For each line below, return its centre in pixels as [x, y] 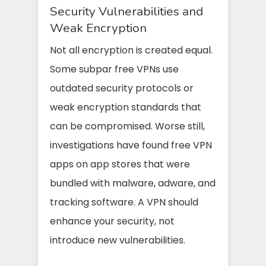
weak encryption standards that [126, 107]
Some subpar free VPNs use [114, 69]
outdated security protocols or [122, 88]
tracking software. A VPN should [124, 202]
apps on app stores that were [120, 164]
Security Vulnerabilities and [126, 11]
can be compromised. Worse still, [127, 126]
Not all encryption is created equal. [131, 50]
